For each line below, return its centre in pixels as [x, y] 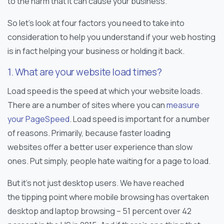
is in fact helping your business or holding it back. [96, 51]
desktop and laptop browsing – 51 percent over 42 [99, 211]
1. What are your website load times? [85, 72]
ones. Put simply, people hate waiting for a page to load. [109, 161]
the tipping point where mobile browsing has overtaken [108, 197]
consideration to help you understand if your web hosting [111, 37]
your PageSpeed [38, 119]
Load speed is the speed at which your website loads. [105, 91]
